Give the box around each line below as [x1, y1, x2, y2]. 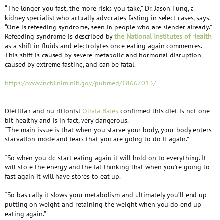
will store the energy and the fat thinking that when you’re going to [5, 163, 210, 171]
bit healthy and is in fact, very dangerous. [5, 116, 129, 125]
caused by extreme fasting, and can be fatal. [5, 60, 136, 69]
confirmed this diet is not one [118, 107, 210, 115]
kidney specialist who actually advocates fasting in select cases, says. [5, 13, 210, 22]
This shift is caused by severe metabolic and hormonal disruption [5, 51, 201, 59]
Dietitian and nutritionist [5, 107, 82, 115]
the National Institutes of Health [114, 32, 212, 41]
